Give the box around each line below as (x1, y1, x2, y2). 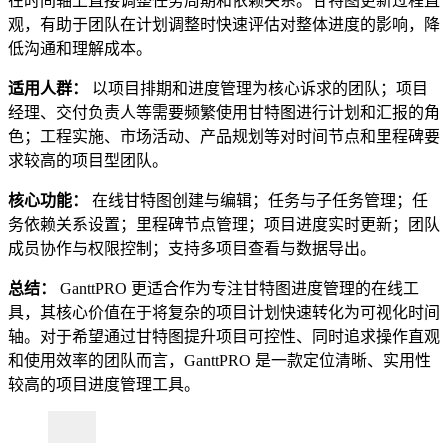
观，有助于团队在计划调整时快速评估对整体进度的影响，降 (8, 15, 440, 33)
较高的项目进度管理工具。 (8, 375, 200, 393)
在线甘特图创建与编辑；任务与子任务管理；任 (88, 191, 428, 209)
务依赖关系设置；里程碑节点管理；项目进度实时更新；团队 (8, 215, 440, 233)
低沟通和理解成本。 (8, 39, 152, 57)
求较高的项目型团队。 (8, 151, 168, 169)
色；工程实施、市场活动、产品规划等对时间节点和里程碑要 (8, 127, 440, 145)
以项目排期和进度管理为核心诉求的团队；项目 (88, 79, 428, 97)
